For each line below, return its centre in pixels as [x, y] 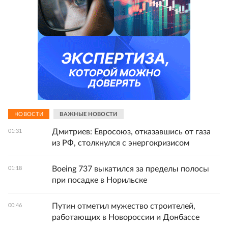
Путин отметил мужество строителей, [124, 206]
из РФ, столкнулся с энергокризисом [121, 143]
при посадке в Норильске [99, 180]
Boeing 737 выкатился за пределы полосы [131, 169]
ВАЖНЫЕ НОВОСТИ [89, 114]
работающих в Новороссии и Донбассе [126, 217]
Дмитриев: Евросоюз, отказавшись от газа [131, 132]
